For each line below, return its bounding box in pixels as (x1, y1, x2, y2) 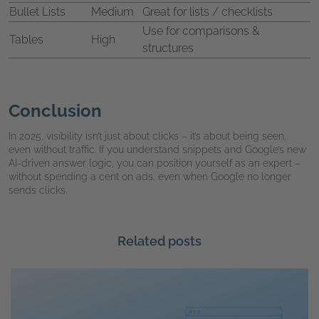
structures (142, 41, 194, 55)
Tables (9, 32, 43, 46)
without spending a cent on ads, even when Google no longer (9, 170, 291, 182)
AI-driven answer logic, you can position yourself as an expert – (9, 157, 300, 169)
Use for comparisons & (142, 23, 259, 38)
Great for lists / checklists (142, 4, 273, 19)
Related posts (117, 233, 202, 249)
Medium (91, 4, 134, 19)
